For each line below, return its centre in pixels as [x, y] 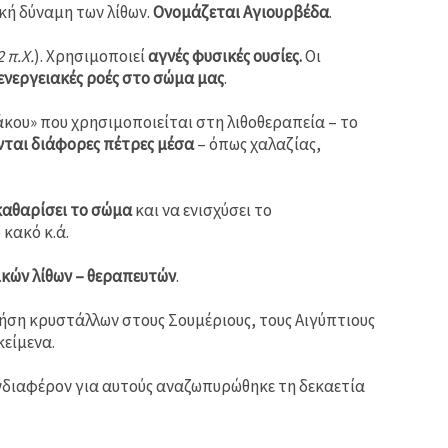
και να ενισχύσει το [202, 209]
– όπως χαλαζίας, [257, 143]
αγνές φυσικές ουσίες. [225, 55]
